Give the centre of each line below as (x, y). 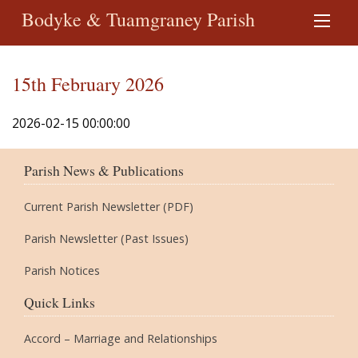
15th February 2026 (88, 84)
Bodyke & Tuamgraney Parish (139, 19)
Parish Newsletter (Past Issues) (106, 239)
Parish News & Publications (104, 170)
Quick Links (60, 302)
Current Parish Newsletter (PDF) (109, 207)
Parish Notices (62, 270)
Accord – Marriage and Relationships (121, 338)
